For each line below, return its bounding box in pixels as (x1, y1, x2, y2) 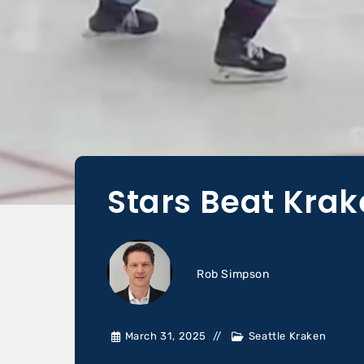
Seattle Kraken (248, 330, 327, 342)
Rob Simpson (197, 267, 270, 281)
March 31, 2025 (124, 330, 206, 342)
